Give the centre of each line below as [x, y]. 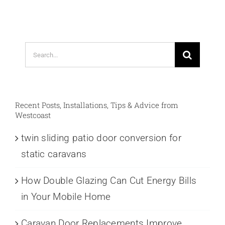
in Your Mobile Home [66, 197]
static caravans [54, 154]
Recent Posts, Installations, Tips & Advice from [97, 105]
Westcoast [33, 115]
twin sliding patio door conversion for [101, 138]
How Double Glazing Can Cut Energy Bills [109, 181]
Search [39, 50]
